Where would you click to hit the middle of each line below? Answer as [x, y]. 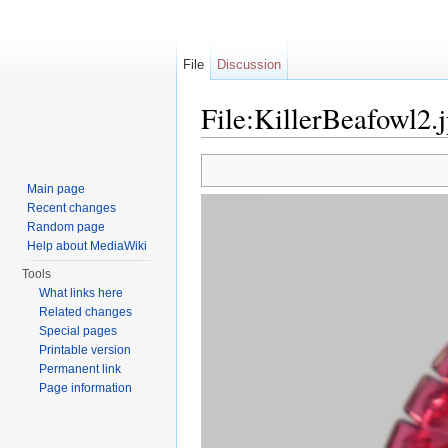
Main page [56, 189]
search [354, 145]
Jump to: [230, 145]
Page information [86, 388]
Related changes [86, 312]
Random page [66, 227]
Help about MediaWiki [87, 246]
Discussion [249, 64]
